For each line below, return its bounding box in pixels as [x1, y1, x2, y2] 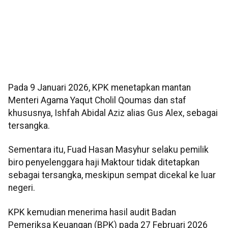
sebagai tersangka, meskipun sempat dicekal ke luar [8, 170, 216, 181]
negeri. [8, 183, 35, 193]
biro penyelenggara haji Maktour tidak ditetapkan [8, 157, 199, 168]
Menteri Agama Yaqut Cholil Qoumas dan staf [8, 95, 186, 106]
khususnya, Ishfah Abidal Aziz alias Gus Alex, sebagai [8, 108, 218, 119]
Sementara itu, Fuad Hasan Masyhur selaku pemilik [8, 145, 209, 155]
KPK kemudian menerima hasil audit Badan [8, 207, 176, 217]
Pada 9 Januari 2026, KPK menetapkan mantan [8, 82, 191, 93]
